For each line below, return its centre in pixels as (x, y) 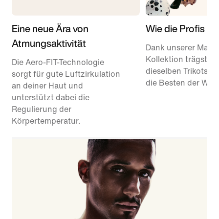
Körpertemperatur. (46, 121)
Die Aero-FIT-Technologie (58, 62)
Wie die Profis (175, 28)
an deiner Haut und (47, 86)
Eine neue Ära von (50, 28)
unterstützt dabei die (51, 97)
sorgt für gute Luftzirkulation (66, 74)
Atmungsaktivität (49, 43)
